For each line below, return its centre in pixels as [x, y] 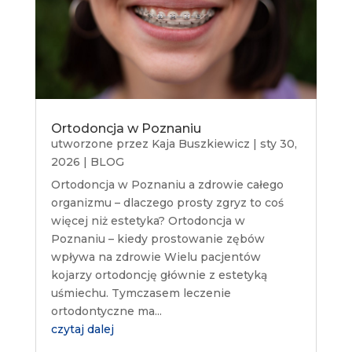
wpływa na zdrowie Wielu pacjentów [156, 257]
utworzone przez [101, 143]
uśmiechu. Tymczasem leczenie [141, 293]
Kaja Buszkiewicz [200, 143]
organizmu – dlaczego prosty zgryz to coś [167, 202]
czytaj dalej [82, 329]
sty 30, [278, 143]
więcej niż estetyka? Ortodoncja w [148, 220]
